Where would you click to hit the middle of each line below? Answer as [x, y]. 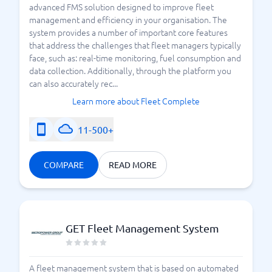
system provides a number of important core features [128, 32]
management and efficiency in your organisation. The [128, 19]
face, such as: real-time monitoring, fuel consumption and [135, 58]
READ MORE [133, 165]
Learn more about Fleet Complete [136, 101]
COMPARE [64, 165]
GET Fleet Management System [142, 228]
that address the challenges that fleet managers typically [135, 45]
